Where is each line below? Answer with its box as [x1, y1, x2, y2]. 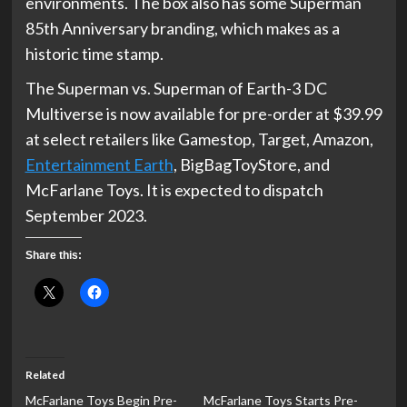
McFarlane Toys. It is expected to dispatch [25, 180, 323, 200]
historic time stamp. [25, 44, 166, 64]
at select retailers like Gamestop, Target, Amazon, [25, 129, 373, 149]
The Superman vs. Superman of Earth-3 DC [25, 78, 327, 98]
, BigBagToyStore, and [173, 154, 330, 174]
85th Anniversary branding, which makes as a [25, 18, 340, 38]
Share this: [25, 249, 82, 262]
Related [25, 368, 65, 382]
